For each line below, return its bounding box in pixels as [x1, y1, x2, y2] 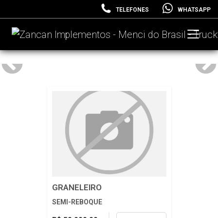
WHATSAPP [178, 6, 211, 13]
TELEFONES [116, 6, 149, 13]
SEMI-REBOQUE [52, 198, 102, 206]
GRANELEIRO [52, 182, 102, 192]
